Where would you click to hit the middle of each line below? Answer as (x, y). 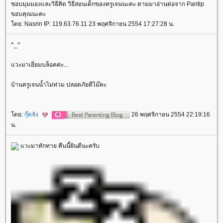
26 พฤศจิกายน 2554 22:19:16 (170, 114)
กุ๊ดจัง (32, 114)
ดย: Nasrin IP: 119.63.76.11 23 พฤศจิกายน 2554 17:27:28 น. (93, 24)
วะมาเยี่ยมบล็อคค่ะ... (40, 65)
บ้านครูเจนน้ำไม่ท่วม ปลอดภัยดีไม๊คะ (59, 85)
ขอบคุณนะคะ (28, 14)
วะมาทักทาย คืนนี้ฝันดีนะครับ (59, 146)
